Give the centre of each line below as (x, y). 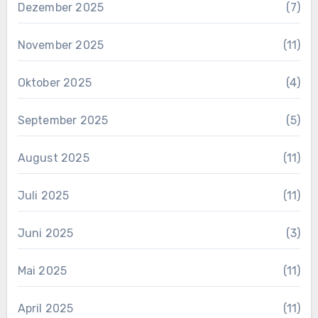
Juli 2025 (43, 195)
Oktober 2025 (54, 82)
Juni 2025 (45, 233)
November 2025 (61, 45)
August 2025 (53, 158)
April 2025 (45, 308)
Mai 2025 (42, 270)
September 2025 (63, 120)
